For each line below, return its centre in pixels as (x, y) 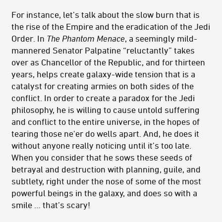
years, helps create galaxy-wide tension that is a (103, 74)
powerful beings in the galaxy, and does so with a (104, 193)
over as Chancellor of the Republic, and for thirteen (108, 62)
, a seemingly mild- (161, 38)
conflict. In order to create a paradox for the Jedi (103, 97)
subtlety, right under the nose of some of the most (106, 181)
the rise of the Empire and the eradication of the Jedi (111, 26)
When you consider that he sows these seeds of (102, 157)
